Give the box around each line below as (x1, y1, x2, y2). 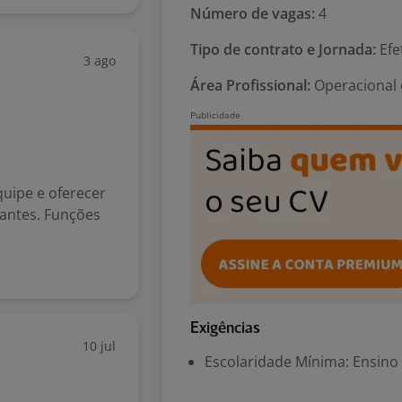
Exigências (190, 321, 260, 336)
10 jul (83, 337, 116, 354)
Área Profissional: (190, 75, 310, 95)
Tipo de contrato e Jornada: (190, 39, 376, 59)
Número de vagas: (190, 4, 315, 23)
